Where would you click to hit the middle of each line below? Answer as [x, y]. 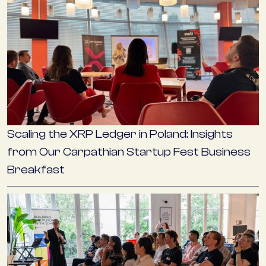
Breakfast [36, 170]
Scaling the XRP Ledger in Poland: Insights [120, 134]
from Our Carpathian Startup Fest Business [129, 152]
